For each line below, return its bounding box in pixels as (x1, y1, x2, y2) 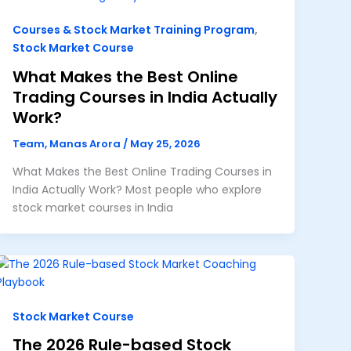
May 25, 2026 (129, 136, 201, 151)
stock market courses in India (12, 200, 173, 216)
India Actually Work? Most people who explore (12, 182, 262, 198)
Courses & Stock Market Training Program (12, 22, 255, 38)
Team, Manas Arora (12, 136, 123, 151)
